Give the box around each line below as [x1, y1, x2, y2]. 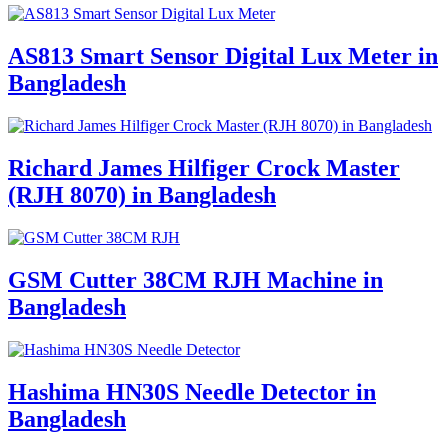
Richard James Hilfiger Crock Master [8, 154, 400, 181]
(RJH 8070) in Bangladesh [8, 181, 276, 208]
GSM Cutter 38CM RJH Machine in [8, 266, 383, 293]
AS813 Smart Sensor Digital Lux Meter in [8, 43, 438, 70]
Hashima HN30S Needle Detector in [8, 378, 376, 405]
